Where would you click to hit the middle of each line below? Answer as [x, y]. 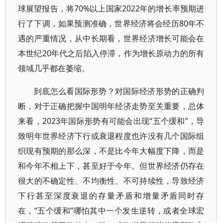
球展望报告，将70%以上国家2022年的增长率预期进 [111, 8]
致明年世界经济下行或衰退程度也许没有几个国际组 [111, 136]
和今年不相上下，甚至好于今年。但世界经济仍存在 [111, 166]
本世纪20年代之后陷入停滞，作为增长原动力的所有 [111, 53]
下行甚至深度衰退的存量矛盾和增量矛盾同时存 [111, 196]
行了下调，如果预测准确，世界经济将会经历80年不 [111, 23]
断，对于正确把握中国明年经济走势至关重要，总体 [111, 106]
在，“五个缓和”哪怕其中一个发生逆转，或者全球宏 [111, 211]
